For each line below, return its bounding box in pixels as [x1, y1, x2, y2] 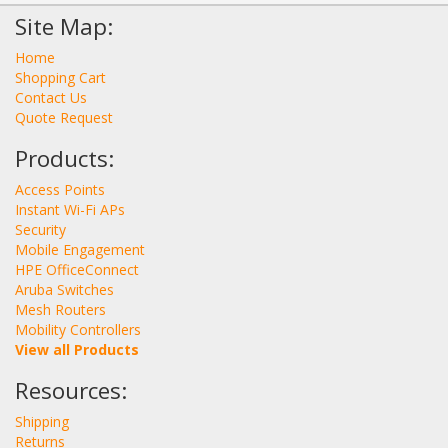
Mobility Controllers [15, 319, 141, 339]
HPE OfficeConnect [15, 259, 139, 279]
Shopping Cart [15, 67, 106, 87]
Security [15, 219, 66, 239]
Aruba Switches [15, 279, 114, 299]
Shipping [15, 411, 69, 431]
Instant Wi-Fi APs [15, 199, 125, 219]
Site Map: [15, 10, 113, 42]
